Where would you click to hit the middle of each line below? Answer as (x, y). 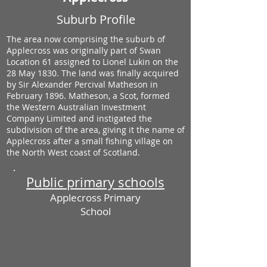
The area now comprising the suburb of (86, 39)
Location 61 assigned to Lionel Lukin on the (92, 62)
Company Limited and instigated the (79, 118)
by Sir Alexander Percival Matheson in (82, 84)
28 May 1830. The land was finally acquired (93, 73)
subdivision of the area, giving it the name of (96, 130)
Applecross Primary (95, 198)
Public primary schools (95, 182)
